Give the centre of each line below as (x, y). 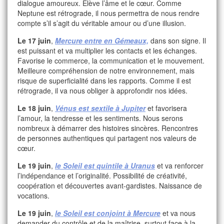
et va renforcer (179, 165)
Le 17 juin (34, 40)
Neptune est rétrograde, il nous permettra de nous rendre (108, 13)
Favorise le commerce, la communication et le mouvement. (111, 60)
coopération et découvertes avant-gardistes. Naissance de (110, 185)
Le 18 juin (34, 108)
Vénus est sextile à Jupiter (100, 108)
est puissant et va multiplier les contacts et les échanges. (107, 50)
